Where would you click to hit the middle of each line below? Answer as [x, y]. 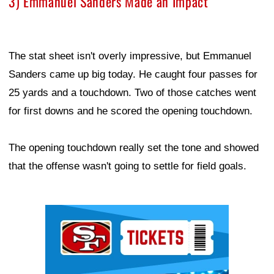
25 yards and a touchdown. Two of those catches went [132, 93]
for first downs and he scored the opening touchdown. [131, 111]
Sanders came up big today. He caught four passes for [133, 75]
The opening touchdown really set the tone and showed [134, 148]
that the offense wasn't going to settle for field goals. [128, 166]
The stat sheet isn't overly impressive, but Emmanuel [130, 56]
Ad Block [66, 214]
